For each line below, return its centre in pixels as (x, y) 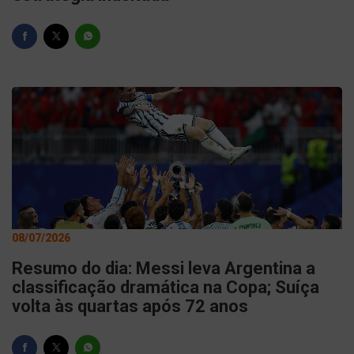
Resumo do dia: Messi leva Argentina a (164, 268)
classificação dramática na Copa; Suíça (166, 287)
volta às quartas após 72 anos (130, 306)
